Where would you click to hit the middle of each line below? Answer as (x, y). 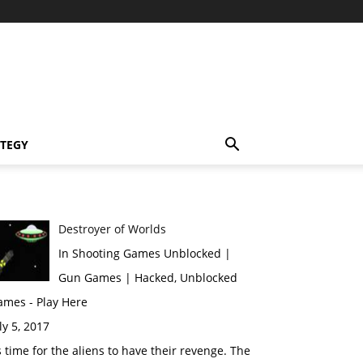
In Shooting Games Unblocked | (144, 253)
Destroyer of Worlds (112, 229)
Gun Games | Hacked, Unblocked (147, 278)
